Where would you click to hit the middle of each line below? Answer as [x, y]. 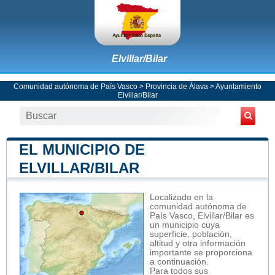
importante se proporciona [201, 252]
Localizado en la [181, 197]
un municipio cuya [185, 225]
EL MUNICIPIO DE [82, 149]
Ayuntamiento [238, 86]
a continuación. [179, 261]
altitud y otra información [198, 243]
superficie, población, [191, 234]
